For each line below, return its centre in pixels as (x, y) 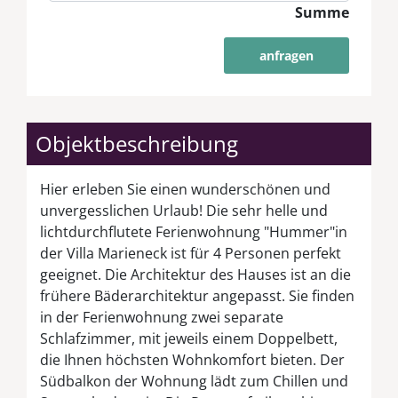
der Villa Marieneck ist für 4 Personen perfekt (191, 253)
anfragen (287, 55)
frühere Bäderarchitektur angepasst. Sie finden (197, 295)
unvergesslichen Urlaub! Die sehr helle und (184, 210)
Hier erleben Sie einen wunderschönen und (185, 189)
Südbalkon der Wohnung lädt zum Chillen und (194, 381)
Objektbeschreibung (137, 143)
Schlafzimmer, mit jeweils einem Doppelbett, (189, 338)
